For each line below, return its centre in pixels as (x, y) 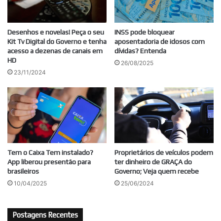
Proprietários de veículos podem (164, 152)
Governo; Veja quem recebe (157, 171)
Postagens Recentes (45, 215)
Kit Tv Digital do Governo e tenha (57, 41)
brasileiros (23, 171)
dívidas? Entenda (140, 51)
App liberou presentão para (49, 162)
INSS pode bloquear (145, 32)
